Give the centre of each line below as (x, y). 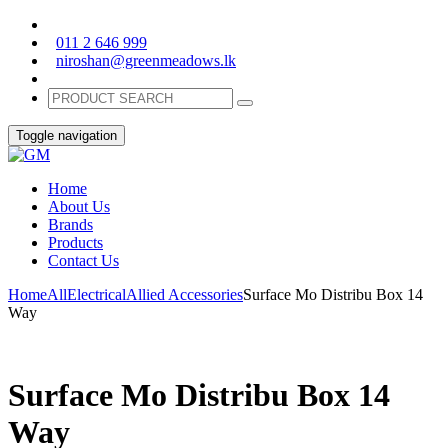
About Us (79, 206)
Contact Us (83, 260)
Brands (70, 224)
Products (75, 242)
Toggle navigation (66, 135)
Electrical (96, 294)
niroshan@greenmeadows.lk (146, 60)
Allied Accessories (184, 294)
